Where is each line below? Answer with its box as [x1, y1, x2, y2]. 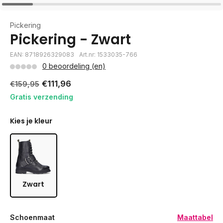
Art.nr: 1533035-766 [79, 51, 137, 58]
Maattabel [177, 213, 213, 222]
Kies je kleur [10, 116, 52, 126]
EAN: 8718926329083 [10, 51, 74, 58]
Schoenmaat [10, 213, 55, 222]
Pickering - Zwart [10, 30, 131, 49]
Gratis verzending [10, 93, 73, 101]
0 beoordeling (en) [42, 62, 106, 70]
